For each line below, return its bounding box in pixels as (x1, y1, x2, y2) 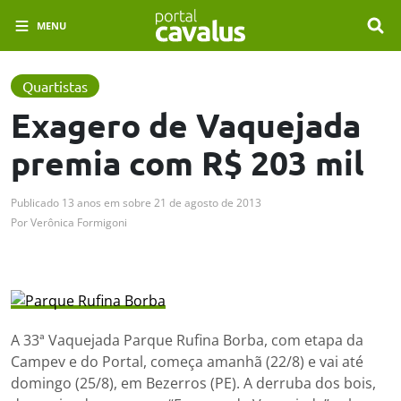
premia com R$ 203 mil (11, 142, 364, 183)
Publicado (11, 195, 59, 211)
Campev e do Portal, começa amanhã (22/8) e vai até (11, 352, 363, 372)
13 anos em (62, 195, 120, 211)
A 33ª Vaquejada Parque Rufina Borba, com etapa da (11, 330, 363, 351)
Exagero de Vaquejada (11, 105, 361, 146)
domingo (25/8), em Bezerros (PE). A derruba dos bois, (11, 373, 376, 394)
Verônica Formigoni (30, 215, 127, 231)
